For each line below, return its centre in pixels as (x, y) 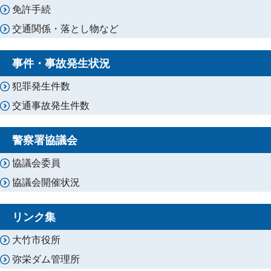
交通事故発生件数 (51, 105)
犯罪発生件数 (41, 86)
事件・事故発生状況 (61, 63)
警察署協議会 (45, 140)
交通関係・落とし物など (65, 28)
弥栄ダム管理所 (46, 259)
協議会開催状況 (46, 182)
